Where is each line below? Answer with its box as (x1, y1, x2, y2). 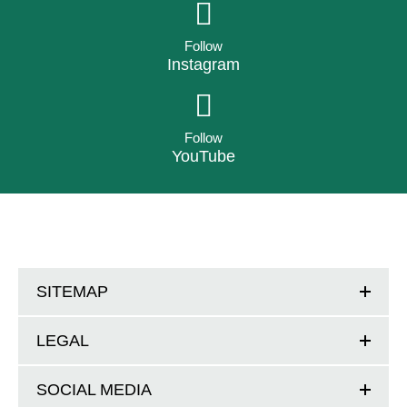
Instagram (167, 55, 240, 74)
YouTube (172, 146, 235, 165)
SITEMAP (36, 282, 108, 301)
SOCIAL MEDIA (36, 380, 152, 399)
